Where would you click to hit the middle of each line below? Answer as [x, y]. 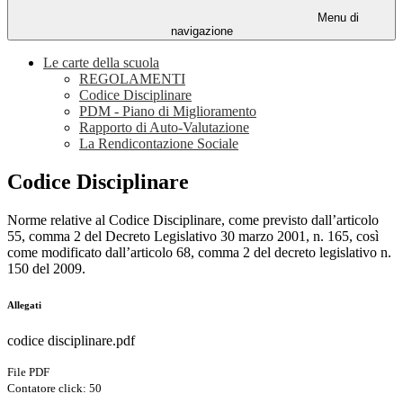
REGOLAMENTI [132, 79]
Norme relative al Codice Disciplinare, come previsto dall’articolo [193, 220]
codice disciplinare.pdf [71, 341]
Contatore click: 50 [54, 389]
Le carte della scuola [101, 63]
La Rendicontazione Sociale [159, 144]
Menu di [336, 18]
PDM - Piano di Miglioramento [168, 112]
